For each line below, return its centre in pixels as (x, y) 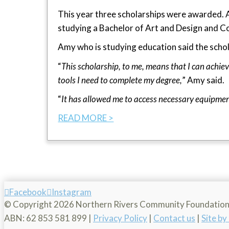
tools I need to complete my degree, (120, 80)
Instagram (72, 192)
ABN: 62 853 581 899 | (49, 218)
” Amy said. (203, 80)
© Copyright (29, 204)
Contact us (174, 218)
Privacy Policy (120, 218)
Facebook (28, 192)
